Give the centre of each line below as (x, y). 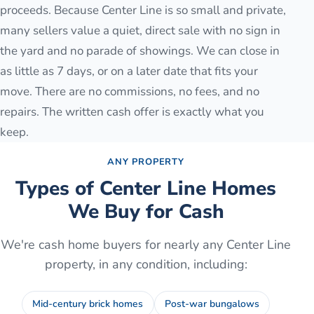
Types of (57, 188)
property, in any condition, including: (146, 264)
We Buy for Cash (146, 211)
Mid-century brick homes (88, 303)
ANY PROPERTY (146, 162)
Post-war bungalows (212, 303)
